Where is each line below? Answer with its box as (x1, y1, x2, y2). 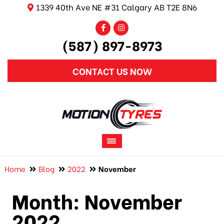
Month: (11, 185, 84, 215)
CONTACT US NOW (72, 64, 152, 78)
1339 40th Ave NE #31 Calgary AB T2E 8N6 (35, 1, 197, 12)
